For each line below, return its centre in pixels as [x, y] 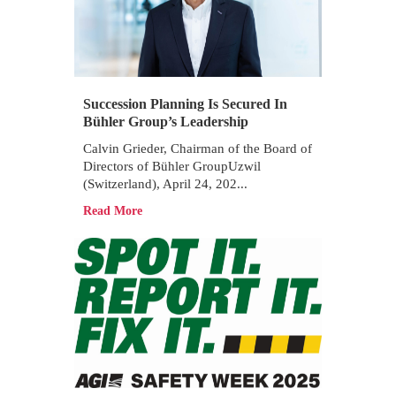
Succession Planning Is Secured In [185, 104]
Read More [113, 211]
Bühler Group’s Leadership [166, 122]
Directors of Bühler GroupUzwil [172, 166]
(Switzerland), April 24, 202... [165, 184]
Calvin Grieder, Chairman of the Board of [198, 148]
